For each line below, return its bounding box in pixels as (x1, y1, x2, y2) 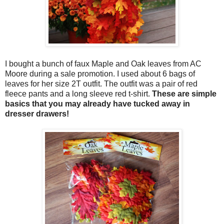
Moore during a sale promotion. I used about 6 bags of (5, 69, 195, 78)
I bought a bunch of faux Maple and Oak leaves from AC (5, 59, 201, 68)
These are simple (152, 89, 216, 98)
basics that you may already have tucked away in (5, 99, 190, 108)
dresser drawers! (5, 109, 69, 118)
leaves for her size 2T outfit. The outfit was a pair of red (5, 79, 197, 88)
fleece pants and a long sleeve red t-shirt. (5, 89, 152, 98)
